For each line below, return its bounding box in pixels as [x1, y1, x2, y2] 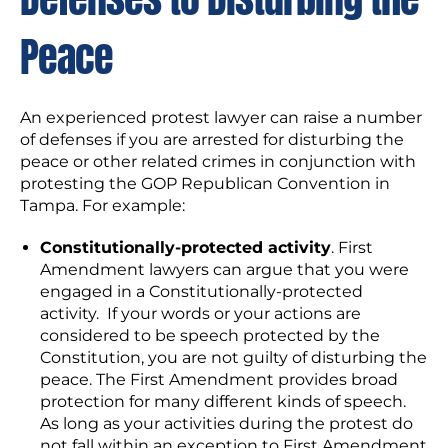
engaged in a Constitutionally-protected [40, 282, 363, 301]
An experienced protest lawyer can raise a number [20, 108, 422, 127]
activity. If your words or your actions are [40, 304, 361, 323]
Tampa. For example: [20, 196, 185, 215]
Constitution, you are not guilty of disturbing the [40, 348, 427, 367]
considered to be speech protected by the [40, 326, 380, 345]
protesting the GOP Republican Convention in [20, 174, 390, 193]
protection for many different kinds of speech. [40, 392, 410, 411]
